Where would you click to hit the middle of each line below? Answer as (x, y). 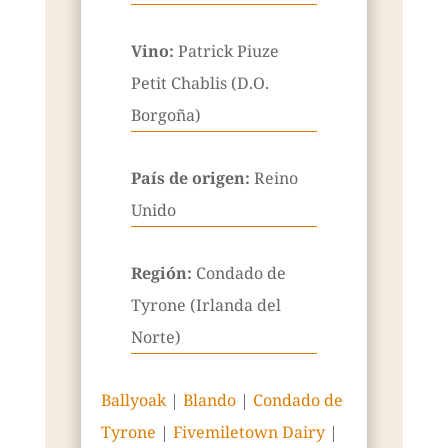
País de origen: (192, 178)
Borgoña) (165, 115)
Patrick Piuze (228, 51)
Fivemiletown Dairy (248, 432)
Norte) (155, 337)
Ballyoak (133, 400)
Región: (163, 273)
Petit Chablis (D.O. (199, 83)
